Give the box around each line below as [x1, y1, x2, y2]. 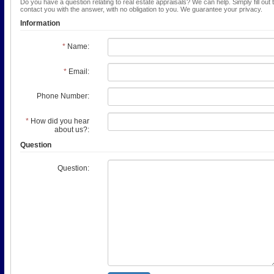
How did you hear [29, 116, 89, 125]
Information [20, 19, 60, 28]
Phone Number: [37, 92, 89, 101]
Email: [67, 67, 89, 76]
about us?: [54, 125, 89, 134]
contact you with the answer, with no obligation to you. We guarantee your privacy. [20, 6, 262, 13]
